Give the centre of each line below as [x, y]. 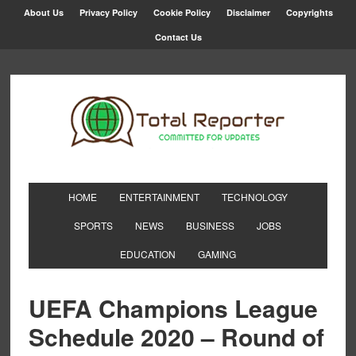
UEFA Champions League [173, 308]
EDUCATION [147, 254]
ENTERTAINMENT [159, 197]
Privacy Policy [108, 12]
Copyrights [309, 12]
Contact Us [178, 37]
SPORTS [94, 225]
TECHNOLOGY [254, 197]
